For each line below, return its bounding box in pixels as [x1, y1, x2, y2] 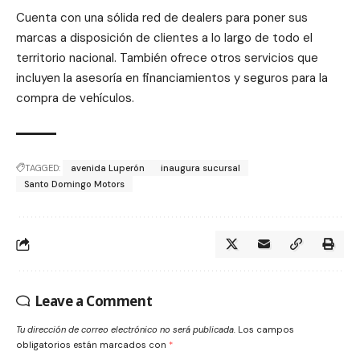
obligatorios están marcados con [16, 339, 169, 351]
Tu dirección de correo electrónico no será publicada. [16, 324, 235, 336]
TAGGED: [25, 162, 60, 174]
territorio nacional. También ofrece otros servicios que [16, 50, 318, 67]
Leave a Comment [35, 292, 153, 311]
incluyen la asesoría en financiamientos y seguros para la [16, 70, 328, 87]
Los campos [238, 324, 294, 336]
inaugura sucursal [161, 162, 240, 174]
